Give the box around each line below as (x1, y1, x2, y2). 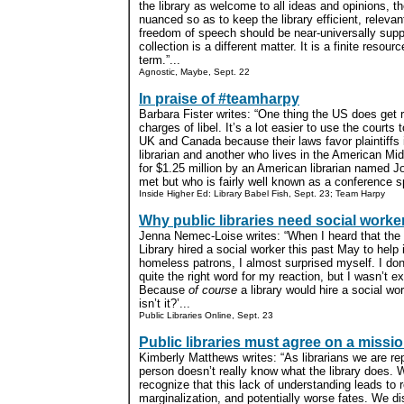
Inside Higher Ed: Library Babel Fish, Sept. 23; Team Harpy (139, 188, 385, 198)
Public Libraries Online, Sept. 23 (139, 310, 273, 320)
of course (188, 283, 237, 297)
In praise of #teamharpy (139, 91, 299, 106)
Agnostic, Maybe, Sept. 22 (139, 67, 250, 77)
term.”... (139, 53, 180, 67)
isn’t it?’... (139, 297, 190, 310)
